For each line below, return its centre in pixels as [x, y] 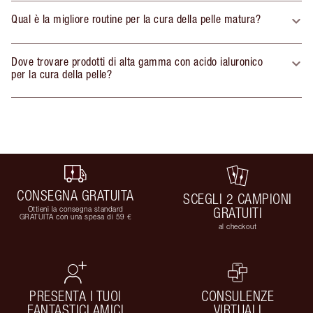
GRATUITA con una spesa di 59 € [75, 216]
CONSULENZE [238, 296]
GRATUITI [238, 213]
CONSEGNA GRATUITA [75, 195]
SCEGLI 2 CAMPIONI [238, 199]
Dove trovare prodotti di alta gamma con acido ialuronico [137, 62]
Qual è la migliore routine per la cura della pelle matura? [136, 19]
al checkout [238, 227]
